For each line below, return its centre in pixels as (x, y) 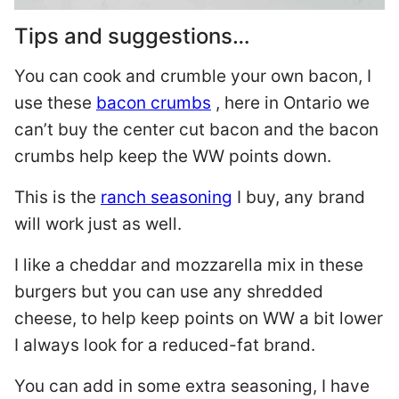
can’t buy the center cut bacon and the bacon (196, 130)
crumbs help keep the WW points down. (173, 157)
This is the (57, 198)
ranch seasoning (167, 198)
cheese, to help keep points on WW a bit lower (199, 319)
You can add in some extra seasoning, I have (192, 387)
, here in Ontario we (290, 103)
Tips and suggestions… (132, 37)
